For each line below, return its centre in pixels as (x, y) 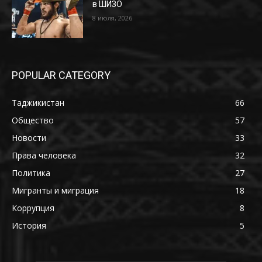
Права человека (44, 156)
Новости (29, 138)
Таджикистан (38, 103)
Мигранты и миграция (55, 191)
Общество (33, 120)
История (29, 226)
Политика (31, 173)
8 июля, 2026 (113, 18)
